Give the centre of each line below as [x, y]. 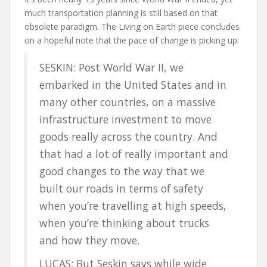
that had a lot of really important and [134, 153]
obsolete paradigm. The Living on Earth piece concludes [132, 26]
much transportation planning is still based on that [121, 13]
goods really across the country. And [128, 136]
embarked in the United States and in [133, 84]
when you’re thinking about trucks [124, 223]
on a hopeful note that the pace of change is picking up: [132, 40]
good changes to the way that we [122, 171]
